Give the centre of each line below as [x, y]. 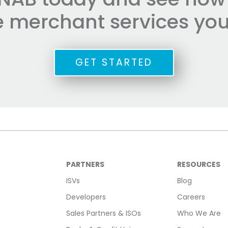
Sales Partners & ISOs [104, 213]
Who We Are [199, 213]
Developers [86, 197]
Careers [191, 197]
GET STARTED [114, 63]
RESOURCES [198, 165]
